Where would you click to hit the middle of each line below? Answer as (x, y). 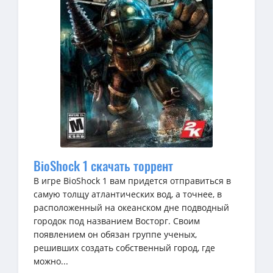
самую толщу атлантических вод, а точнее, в (128, 194)
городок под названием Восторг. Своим (117, 221)
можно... (51, 261)
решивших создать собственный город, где (124, 248)
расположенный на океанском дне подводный (131, 208)
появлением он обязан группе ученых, (115, 235)
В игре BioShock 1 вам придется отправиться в (132, 181)
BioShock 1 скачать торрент (103, 166)
